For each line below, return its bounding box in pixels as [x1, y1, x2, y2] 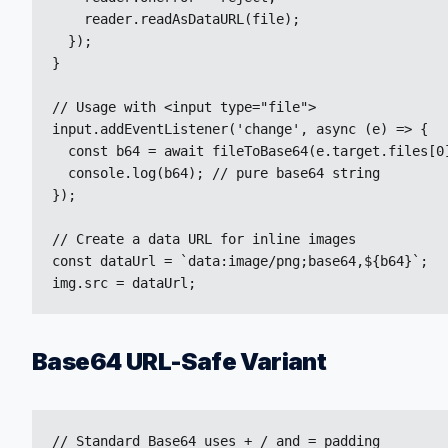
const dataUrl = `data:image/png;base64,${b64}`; [52, 253, 428, 269]
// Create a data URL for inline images [52, 231, 356, 247]
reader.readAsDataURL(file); [52, 11, 300, 27]
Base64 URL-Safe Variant [32, 347, 327, 376]
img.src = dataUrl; [52, 275, 196, 291]
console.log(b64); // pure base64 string [52, 165, 380, 181]
